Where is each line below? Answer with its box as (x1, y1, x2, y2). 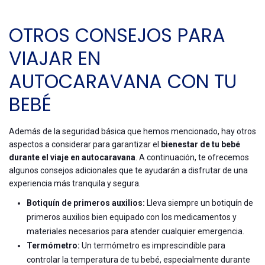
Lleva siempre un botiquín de (145, 198, 253, 208)
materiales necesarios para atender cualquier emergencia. (27, 226, 244, 236)
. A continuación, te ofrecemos (135, 152, 249, 162)
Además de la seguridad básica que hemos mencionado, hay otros (9, 126, 256, 136)
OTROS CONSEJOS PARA (9, 21, 225, 49)
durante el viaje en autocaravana (9, 152, 135, 162)
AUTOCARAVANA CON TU (9, 67, 237, 95)
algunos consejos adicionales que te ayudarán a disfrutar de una (9, 165, 248, 175)
